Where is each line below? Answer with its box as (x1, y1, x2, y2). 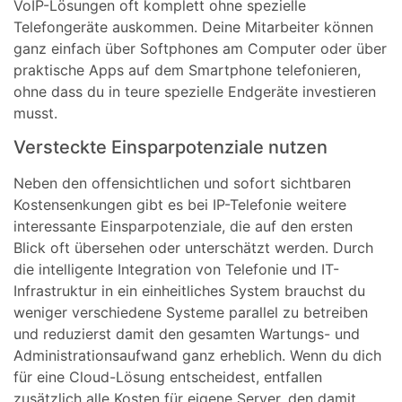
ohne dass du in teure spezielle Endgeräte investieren (13, 82, 376, 100)
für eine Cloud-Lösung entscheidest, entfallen (13, 368, 322, 387)
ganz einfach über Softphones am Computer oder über (13, 39, 387, 57)
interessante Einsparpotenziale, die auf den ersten (13, 217, 353, 236)
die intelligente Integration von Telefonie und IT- (13, 260, 339, 279)
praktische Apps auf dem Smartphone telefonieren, (13, 60, 361, 79)
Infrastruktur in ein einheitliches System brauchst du (13, 282, 365, 301)
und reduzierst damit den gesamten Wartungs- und (13, 325, 360, 344)
